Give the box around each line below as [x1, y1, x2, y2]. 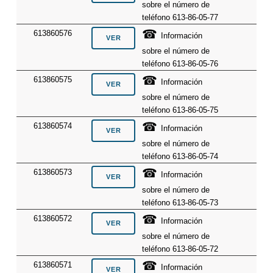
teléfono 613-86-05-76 [142, 59, 219, 69]
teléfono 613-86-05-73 [142, 198, 219, 208]
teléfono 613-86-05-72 [142, 244, 219, 254]
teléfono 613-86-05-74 [142, 152, 219, 161]
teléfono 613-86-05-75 [142, 105, 219, 115]
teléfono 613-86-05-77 [142, 13, 219, 23]
